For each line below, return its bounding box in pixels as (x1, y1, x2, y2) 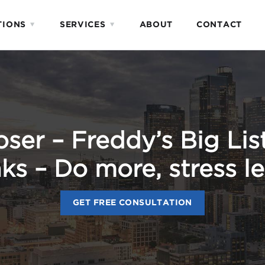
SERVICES (59, 21, 106, 28)
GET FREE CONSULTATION (73, 199, 192, 206)
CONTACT (196, 21, 242, 28)
